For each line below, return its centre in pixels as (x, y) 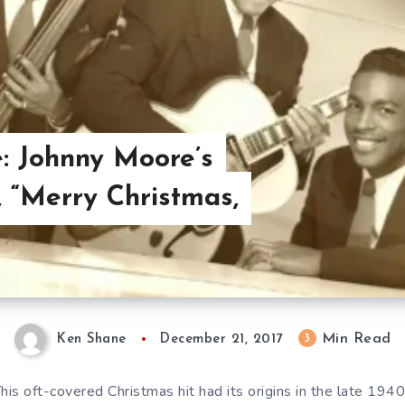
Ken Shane (92, 340)
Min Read (354, 339)
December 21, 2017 (221, 340)
